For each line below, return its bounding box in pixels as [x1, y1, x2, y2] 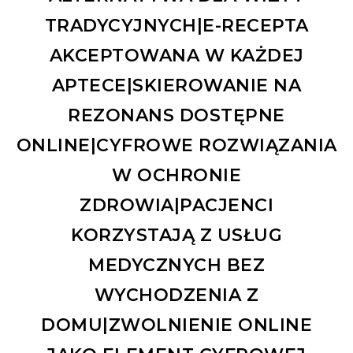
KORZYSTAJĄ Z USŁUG [71, 224, 282, 246]
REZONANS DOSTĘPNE [68, 104, 285, 126]
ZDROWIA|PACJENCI [80, 194, 273, 216]
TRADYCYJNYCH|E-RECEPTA [44, 14, 309, 36]
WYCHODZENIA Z [94, 284, 259, 306]
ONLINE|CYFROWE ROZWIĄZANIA [16, 134, 337, 156]
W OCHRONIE [112, 164, 241, 186]
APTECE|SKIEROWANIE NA [51, 74, 302, 96]
